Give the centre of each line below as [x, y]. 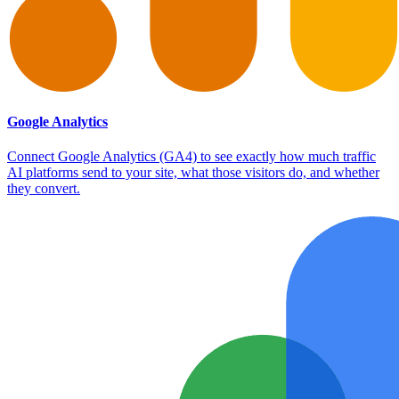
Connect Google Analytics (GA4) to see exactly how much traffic [191, 157]
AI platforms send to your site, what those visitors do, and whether [193, 173]
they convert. [44, 189]
